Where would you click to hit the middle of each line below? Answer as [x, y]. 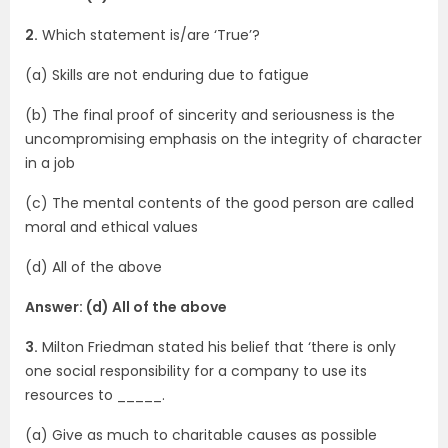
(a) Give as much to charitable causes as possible [201, 435]
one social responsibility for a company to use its [196, 371]
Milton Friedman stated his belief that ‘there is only [217, 347]
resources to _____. [95, 395]
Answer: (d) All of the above [126, 307]
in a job [50, 163]
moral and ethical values [111, 227]
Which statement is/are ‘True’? [149, 35]
